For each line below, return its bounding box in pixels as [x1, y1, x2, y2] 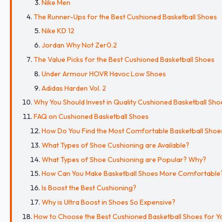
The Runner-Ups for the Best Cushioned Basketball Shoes [34, 12, 217, 21]
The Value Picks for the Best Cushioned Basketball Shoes [34, 55, 215, 64]
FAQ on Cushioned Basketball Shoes [34, 112, 149, 121]
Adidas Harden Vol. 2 [42, 83, 106, 93]
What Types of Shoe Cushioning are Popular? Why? [42, 155, 206, 164]
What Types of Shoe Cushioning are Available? [42, 140, 189, 150]
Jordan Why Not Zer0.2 [42, 41, 117, 50]
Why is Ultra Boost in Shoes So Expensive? [42, 197, 175, 207]
